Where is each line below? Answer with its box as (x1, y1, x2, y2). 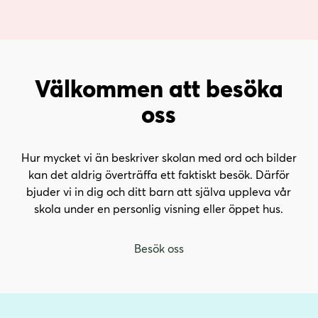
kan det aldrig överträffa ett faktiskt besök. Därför (28, 167, 290, 182)
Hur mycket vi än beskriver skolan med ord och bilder (21, 150, 297, 165)
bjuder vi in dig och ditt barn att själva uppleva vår (26, 184, 292, 199)
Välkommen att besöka (34, 72, 283, 104)
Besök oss (133, 241, 184, 256)
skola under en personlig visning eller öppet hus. (34, 201, 284, 216)
